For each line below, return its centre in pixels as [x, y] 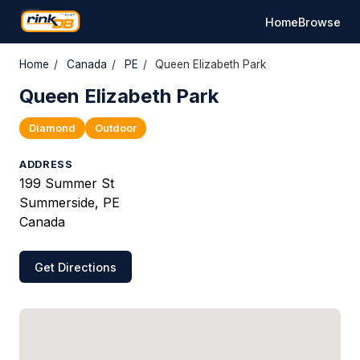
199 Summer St [67, 183]
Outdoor [116, 128]
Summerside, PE [70, 202]
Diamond [52, 128]
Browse [319, 22]
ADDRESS [46, 164]
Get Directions [76, 267]
